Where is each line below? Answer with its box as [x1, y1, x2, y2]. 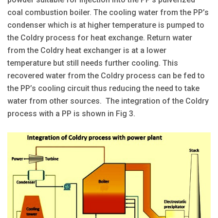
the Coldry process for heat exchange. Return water [7, 33, 192, 42]
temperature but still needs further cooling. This [7, 58, 178, 68]
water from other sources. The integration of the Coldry [7, 96, 209, 106]
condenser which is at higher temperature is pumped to [7, 20, 204, 30]
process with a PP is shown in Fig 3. [7, 109, 135, 118]
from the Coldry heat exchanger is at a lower [7, 46, 166, 55]
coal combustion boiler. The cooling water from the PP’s [7, 8, 209, 17]
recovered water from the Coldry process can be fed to [7, 71, 205, 80]
